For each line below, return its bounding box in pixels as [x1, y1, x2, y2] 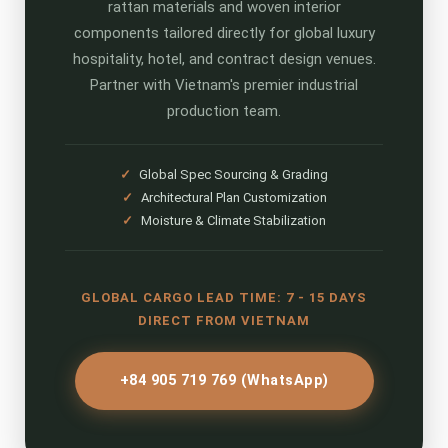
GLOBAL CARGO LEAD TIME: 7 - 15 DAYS [81, 290, 367, 305]
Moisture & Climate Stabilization [138, 213, 326, 228]
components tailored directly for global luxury [73, 24, 375, 42]
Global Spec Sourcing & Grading [136, 167, 328, 182]
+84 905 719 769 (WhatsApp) [119, 372, 329, 389]
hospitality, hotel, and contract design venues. [72, 50, 376, 68]
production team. [167, 102, 281, 120]
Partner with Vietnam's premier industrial [90, 76, 358, 94]
